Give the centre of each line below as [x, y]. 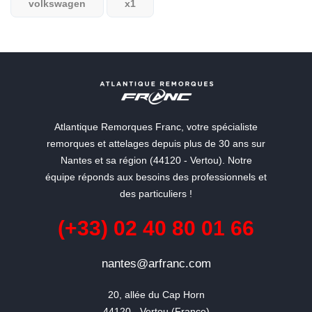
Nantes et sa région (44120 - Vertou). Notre [156, 160]
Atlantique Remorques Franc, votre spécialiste [156, 127]
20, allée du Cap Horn [156, 295]
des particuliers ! [156, 194]
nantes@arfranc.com [156, 264]
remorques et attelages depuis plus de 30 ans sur [156, 143]
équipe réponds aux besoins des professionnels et [156, 177]
